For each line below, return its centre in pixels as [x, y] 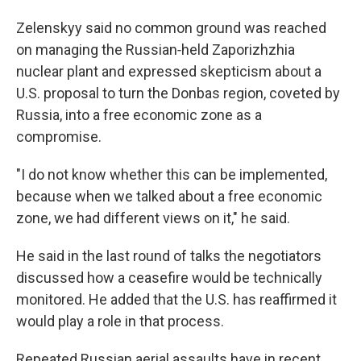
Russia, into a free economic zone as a [139, 115]
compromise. [59, 137]
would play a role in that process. [120, 321]
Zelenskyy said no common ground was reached [171, 28]
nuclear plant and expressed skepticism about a [169, 71]
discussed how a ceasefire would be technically [169, 278]
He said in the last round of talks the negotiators [169, 256]
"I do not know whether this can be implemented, [172, 174]
